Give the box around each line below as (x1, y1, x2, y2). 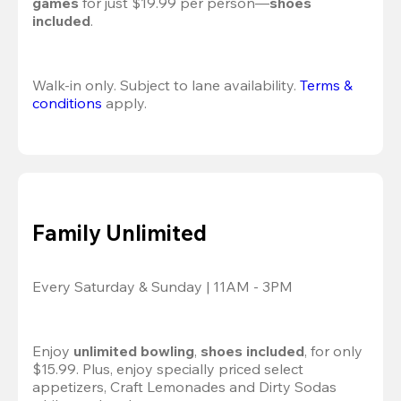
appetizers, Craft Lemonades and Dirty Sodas (32, 378, 337, 397)
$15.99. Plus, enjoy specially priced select (32, 360, 303, 379)
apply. (102, 93, 147, 112)
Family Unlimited (32, 218, 207, 246)
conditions (32, 93, 102, 112)
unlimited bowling (73, 342, 194, 361)
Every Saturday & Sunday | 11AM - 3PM (32, 277, 293, 296)
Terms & (300, 75, 353, 94)
